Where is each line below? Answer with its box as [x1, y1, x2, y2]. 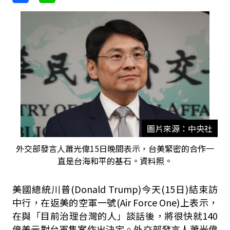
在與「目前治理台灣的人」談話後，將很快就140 [12, 209, 218, 222]
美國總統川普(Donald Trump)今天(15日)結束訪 [12, 182, 218, 196]
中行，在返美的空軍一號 [12, 196, 117, 209]
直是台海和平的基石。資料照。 [57, 155, 172, 167]
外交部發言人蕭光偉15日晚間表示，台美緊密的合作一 [15, 142, 214, 155]
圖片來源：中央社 [146, 122, 213, 135]
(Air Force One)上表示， [116, 196, 218, 209]
